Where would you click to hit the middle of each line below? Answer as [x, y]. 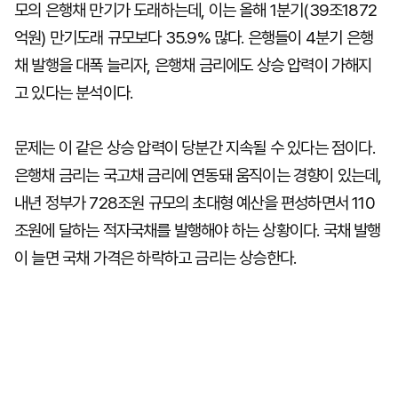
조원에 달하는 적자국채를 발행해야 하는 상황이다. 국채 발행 [198, 231]
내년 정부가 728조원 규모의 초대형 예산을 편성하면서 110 [195, 203]
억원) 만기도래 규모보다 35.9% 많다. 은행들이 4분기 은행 [194, 38]
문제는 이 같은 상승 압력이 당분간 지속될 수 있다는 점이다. [195, 148]
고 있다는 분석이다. [74, 93]
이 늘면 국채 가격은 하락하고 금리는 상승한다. [155, 258]
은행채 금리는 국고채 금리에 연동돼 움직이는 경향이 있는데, [198, 175]
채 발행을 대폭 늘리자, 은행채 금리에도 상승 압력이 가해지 [193, 65]
